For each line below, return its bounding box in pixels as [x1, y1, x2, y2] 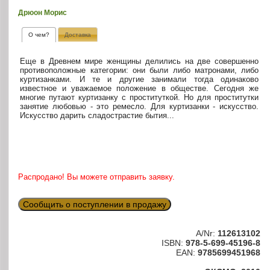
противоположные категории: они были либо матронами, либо [20, 66, 259, 75]
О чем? [28, 31, 50, 38]
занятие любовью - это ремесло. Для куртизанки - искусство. [20, 102, 259, 111]
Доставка [64, 31, 92, 38]
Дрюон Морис [18, 8, 67, 16]
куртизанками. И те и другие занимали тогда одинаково [20, 75, 259, 84]
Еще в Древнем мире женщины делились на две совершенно [20, 57, 259, 66]
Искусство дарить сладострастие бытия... [20, 111, 175, 121]
